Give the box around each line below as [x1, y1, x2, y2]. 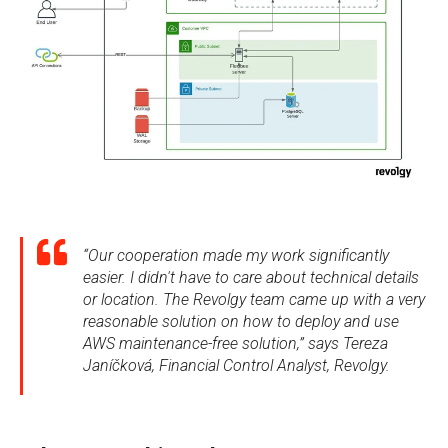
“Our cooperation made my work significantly [83, 245, 389, 265]
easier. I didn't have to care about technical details [83, 267, 419, 287]
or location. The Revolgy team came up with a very [83, 289, 425, 309]
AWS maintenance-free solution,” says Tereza [83, 333, 388, 353]
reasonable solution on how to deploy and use [83, 311, 399, 331]
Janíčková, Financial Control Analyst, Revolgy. [83, 355, 390, 375]
